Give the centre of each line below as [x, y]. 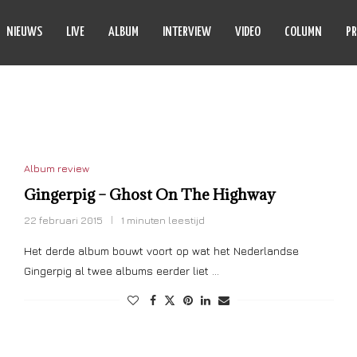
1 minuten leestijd [163, 220]
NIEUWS [24, 32]
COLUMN [303, 32]
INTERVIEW [187, 32]
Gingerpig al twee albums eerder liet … [121, 271]
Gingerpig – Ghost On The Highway [149, 194]
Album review [56, 168]
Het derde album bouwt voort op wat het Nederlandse [161, 251]
